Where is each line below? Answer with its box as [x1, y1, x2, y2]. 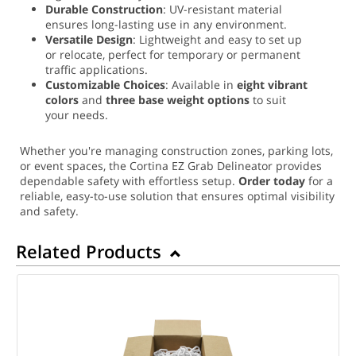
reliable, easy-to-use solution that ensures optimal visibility [20, 188, 335, 203]
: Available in [165, 76, 237, 92]
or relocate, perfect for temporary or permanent [45, 46, 300, 62]
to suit [250, 91, 286, 107]
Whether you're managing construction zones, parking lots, [20, 142, 333, 158]
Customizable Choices [45, 76, 165, 92]
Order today [238, 172, 305, 188]
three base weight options [106, 91, 250, 107]
